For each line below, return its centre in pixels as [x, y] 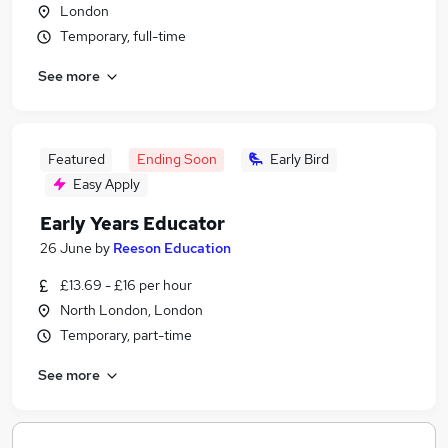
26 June [66, 248]
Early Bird [299, 159]
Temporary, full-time [123, 36]
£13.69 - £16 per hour [126, 285]
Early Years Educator [132, 223]
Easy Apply [106, 184]
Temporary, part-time [126, 335]
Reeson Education [172, 248]
